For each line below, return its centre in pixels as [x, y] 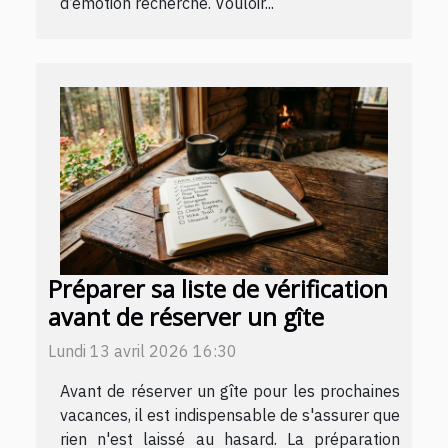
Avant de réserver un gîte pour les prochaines [230, 390]
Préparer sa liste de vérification [218, 288]
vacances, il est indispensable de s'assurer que [230, 414]
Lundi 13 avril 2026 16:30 [142, 350]
